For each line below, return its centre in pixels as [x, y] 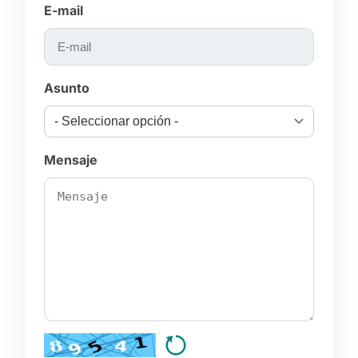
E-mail [64, 11]
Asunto [67, 88]
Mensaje [71, 160]
